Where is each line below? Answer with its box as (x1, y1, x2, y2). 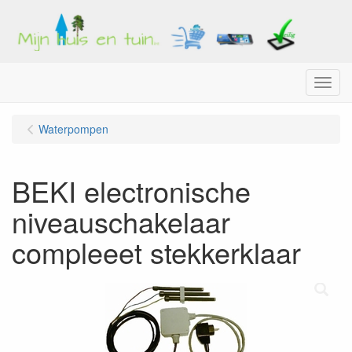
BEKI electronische (12, 170, 251, 211)
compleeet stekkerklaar (12, 232, 301, 272)
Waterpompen (38, 121, 108, 137)
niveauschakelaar (12, 201, 230, 241)
